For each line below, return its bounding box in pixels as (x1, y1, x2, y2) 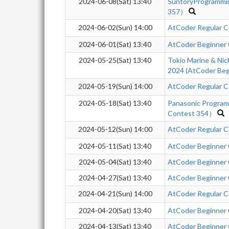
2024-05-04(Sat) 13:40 (79, 157, 151, 166)
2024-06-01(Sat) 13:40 (79, 40, 151, 49)
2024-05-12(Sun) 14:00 (78, 125, 152, 133)
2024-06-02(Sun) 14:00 (78, 23, 152, 32)
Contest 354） (168, 109, 216, 118)
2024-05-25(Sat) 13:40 (79, 56, 151, 64)
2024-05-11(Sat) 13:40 (79, 142, 151, 150)
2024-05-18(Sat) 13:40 (79, 99, 151, 107)
